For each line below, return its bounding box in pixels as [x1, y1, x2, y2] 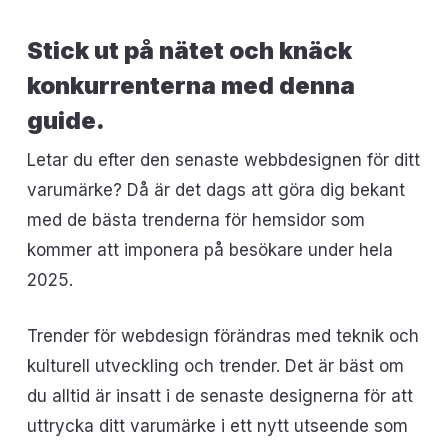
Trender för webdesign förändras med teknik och [26, 325, 419, 346]
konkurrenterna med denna [26, 71, 355, 100]
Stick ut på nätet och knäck [26, 36, 352, 65]
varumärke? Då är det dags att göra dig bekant [26, 180, 405, 200]
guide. [26, 106, 105, 135]
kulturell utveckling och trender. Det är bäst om [26, 355, 404, 376]
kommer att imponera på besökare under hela [26, 240, 393, 260]
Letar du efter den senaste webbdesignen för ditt [26, 150, 420, 170]
